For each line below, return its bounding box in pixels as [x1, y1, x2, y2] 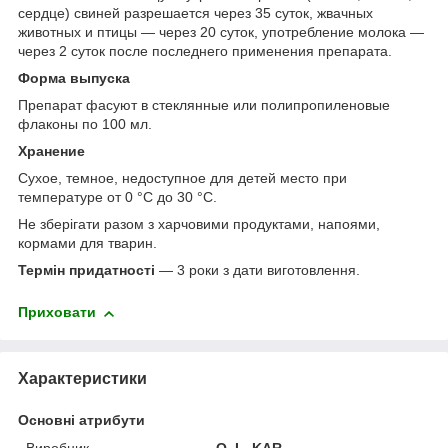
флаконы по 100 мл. [18, 116, 152, 133]
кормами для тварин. [18, 235, 157, 252]
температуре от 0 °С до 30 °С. [18, 189, 217, 206]
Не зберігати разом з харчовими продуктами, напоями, [18, 216, 380, 233]
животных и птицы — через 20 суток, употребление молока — [18, 24, 424, 41]
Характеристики [18, 369, 147, 387]
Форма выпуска [18, 70, 130, 87]
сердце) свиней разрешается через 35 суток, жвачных [18, 5, 373, 22]
